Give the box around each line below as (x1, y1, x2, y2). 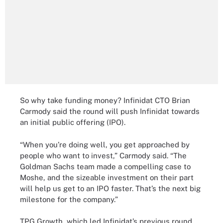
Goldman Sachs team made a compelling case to (20, 162, 191, 171)
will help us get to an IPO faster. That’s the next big (20, 184, 201, 193)
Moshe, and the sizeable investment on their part (20, 173, 194, 182)
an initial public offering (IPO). (20, 118, 125, 126)
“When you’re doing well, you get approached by (20, 140, 190, 149)
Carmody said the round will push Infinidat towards (20, 107, 200, 115)
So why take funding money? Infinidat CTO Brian (20, 96, 190, 105)
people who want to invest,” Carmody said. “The (20, 151, 187, 160)
